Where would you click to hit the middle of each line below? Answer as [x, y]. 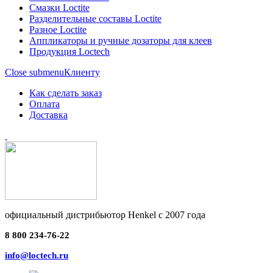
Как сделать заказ [66, 93]
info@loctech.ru [37, 255]
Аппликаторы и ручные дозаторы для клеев [121, 41]
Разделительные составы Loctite [95, 19]
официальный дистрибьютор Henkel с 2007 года [105, 215]
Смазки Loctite [59, 8]
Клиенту [82, 72]
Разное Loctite [58, 30]
